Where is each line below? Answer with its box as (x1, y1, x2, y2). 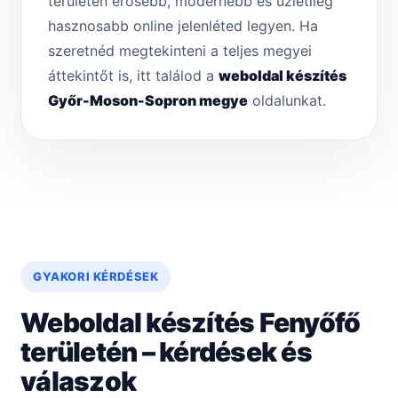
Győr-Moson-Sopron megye (48, 92, 248, 110)
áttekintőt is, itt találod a (48, 67, 219, 85)
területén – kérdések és (20, 336, 312, 369)
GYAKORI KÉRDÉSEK (33, 269, 159, 284)
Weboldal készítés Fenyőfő (20, 306, 361, 339)
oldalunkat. (248, 92, 326, 110)
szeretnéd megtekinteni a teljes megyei (48, 42, 312, 60)
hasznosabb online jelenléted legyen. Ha (48, 17, 318, 36)
